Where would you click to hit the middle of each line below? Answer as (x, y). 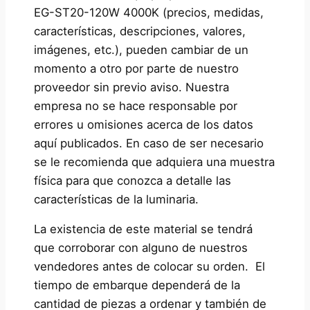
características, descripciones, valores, (139, 31)
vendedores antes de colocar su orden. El (149, 267)
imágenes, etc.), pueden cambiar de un (141, 49)
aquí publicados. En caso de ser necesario (148, 143)
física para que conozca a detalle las (132, 180)
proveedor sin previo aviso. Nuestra (131, 87)
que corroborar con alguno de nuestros (140, 248)
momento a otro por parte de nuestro (136, 68)
